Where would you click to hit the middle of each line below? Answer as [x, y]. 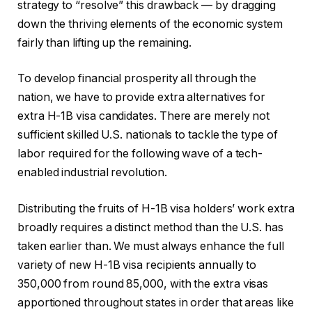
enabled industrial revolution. [92, 173]
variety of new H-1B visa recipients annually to [137, 265]
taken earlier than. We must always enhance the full [151, 246]
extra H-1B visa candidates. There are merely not [144, 116]
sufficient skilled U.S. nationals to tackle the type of [148, 135]
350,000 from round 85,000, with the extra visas [143, 283]
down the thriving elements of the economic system [150, 24]
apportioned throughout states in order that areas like [156, 302]
